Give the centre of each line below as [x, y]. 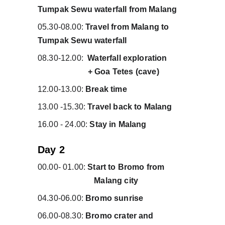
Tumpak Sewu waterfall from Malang [107, 9]
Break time [106, 89]
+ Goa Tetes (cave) [98, 72]
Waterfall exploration [137, 58]
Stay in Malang [118, 124]
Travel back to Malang [130, 107]
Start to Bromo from [136, 167]
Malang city [89, 181]
